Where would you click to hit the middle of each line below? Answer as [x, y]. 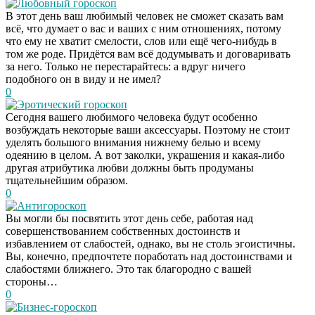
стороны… [32, 281]
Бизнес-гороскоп [57, 307]
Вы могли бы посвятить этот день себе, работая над [129, 218]
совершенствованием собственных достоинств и [123, 231]
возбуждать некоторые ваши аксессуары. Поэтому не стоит [148, 129]
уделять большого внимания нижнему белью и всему [133, 142]
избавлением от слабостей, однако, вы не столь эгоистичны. [150, 243]
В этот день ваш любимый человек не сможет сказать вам [144, 15]
